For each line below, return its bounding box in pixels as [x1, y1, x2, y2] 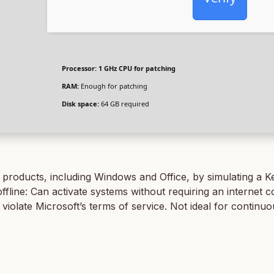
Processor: [62, 64, 97, 73]
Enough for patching [79, 81, 147, 91]
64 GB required [99, 99, 149, 108]
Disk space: [62, 99, 99, 108]
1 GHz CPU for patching [97, 64, 176, 73]
